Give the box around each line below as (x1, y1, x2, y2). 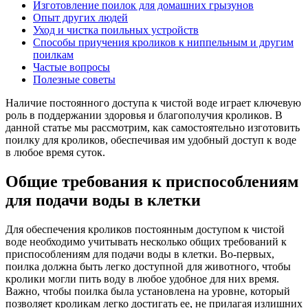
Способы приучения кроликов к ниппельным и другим (33, 36, 294, 48)
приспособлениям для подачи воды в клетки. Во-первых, (5, 247, 274, 260)
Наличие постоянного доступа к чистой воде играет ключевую (5, 96, 301, 109)
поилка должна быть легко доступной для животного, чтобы (5, 260, 291, 272)
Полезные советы (33, 73, 115, 85)
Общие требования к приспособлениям (5, 172, 298, 190)
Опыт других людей (33, 11, 128, 23)
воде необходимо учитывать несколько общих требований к (5, 235, 287, 247)
